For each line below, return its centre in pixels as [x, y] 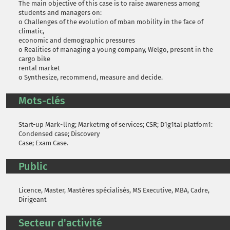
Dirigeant [33, 199]
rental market [39, 68]
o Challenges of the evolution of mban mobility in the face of [111, 22]
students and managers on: [60, 13]
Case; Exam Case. [43, 143]
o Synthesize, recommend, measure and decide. [91, 77]
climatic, [31, 31]
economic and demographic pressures [77, 40]
